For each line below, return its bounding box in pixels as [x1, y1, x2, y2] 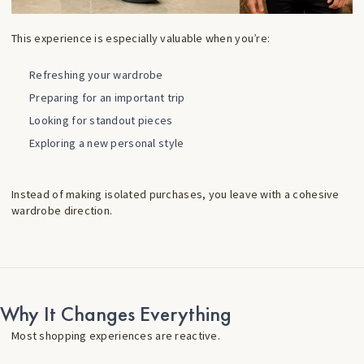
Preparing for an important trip [29, 89, 185, 105]
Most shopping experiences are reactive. [11, 327, 220, 343]
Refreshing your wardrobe [29, 67, 163, 82]
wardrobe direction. [11, 202, 113, 218]
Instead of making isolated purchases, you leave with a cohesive [11, 186, 340, 201]
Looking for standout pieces [29, 112, 173, 128]
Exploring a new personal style [29, 135, 184, 150]
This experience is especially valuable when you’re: [11, 30, 271, 45]
